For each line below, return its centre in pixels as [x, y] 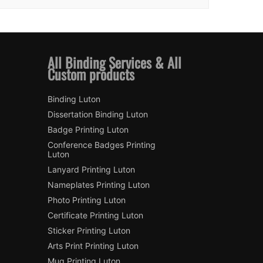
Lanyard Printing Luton [92, 170]
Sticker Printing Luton [89, 231]
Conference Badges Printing [102, 145]
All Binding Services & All [115, 63]
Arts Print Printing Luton [93, 246]
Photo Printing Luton [87, 200]
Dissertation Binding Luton [98, 114]
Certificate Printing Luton [96, 215]
